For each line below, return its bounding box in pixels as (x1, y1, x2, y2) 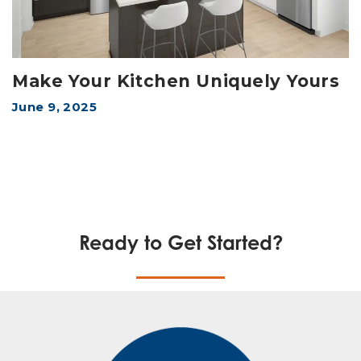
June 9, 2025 (12, 99, 98, 115)
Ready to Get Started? (78, 230, 283, 255)
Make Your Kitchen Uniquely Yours (12, 71, 340, 92)
